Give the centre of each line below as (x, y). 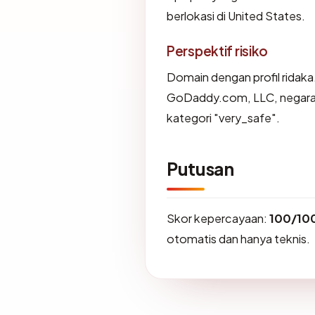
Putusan (200, 168)
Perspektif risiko (218, 50)
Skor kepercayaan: (218, 218)
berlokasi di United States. (236, 15)
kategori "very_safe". (223, 117)
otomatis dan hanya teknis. (238, 238)
